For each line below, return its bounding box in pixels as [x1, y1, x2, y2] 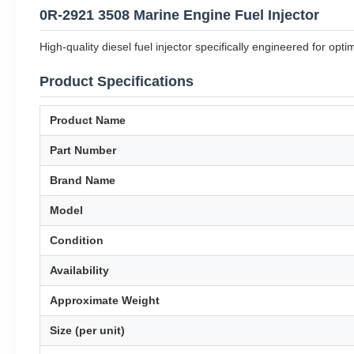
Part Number [50, 144, 116, 156]
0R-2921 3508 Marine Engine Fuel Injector [40, 7, 319, 23]
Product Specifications [40, 73, 194, 89]
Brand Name [50, 174, 115, 186]
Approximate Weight [50, 294, 160, 307]
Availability [50, 264, 109, 277]
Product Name [50, 114, 126, 126]
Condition [50, 234, 104, 247]
